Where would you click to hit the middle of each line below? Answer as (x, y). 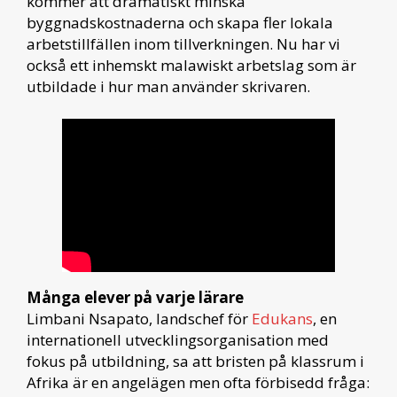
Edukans (282, 318)
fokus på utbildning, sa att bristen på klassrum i (195, 361)
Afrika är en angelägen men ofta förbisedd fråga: (198, 382)
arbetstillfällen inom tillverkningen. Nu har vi (183, 43)
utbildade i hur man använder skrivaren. (168, 86)
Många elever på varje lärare (135, 297)
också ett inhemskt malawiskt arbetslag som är (191, 65)
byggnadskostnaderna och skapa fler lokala (180, 22)
